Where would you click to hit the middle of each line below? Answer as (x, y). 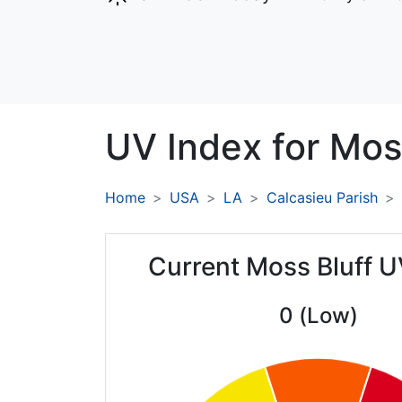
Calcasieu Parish (322, 198)
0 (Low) (318, 316)
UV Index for (217, 147)
